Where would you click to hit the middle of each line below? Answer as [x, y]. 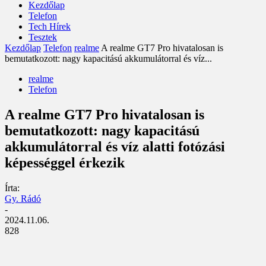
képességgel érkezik [65, 162]
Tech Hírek [50, 26]
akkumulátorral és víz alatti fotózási [115, 146]
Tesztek [43, 37]
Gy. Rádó [23, 198]
